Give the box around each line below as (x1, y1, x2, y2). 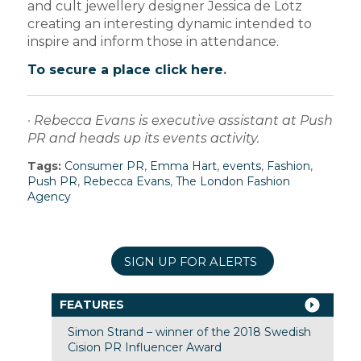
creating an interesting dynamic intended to (27, 15, 312, 31)
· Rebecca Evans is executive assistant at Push (27, 113, 333, 129)
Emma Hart (149, 158, 217, 173)
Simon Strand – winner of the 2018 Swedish (67, 324, 311, 339)
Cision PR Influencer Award (67, 339, 222, 355)
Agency (27, 189, 71, 204)
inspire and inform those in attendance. (27, 33, 279, 49)
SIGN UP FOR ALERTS (123, 254, 257, 269)
